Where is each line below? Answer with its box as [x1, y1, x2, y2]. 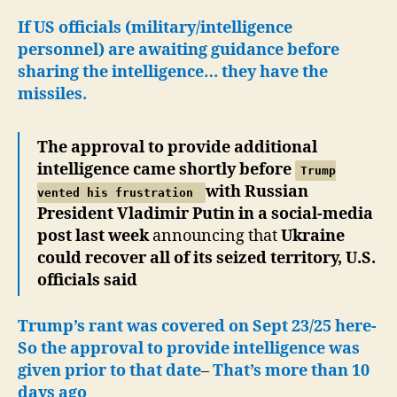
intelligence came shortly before [37, 159, 295, 180]
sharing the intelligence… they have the [18, 61, 328, 82]
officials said [37, 269, 137, 291]
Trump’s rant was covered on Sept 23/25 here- [18, 316, 377, 337]
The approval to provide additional [37, 136, 317, 158]
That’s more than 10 [213, 361, 370, 381]
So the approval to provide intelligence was [18, 339, 360, 359]
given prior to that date [18, 361, 201, 381]
